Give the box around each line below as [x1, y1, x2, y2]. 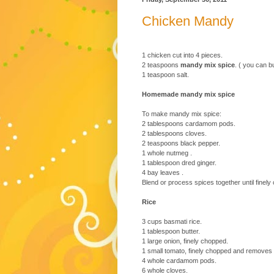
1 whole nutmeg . [142, 149, 192, 157]
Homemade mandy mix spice [142, 91, 235, 98]
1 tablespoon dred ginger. [142, 159, 217, 167]
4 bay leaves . [142, 169, 187, 177]
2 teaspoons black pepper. [142, 139, 220, 147]
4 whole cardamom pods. [142, 257, 217, 265]
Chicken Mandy [142, 13, 234, 29]
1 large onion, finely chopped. [142, 237, 228, 245]
